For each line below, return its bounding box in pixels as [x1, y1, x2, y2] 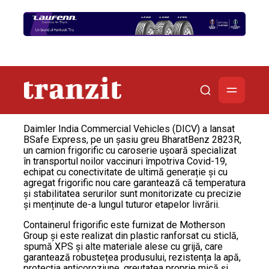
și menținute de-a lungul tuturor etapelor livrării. [23, 198, 220, 210]
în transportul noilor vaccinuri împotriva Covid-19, [23, 155, 227, 167]
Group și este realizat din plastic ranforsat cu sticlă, [23, 229, 238, 241]
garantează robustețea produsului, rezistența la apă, [23, 251, 241, 263]
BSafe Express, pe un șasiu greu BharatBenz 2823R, [23, 133, 241, 145]
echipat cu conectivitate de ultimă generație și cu [23, 166, 228, 178]
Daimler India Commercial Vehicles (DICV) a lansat [23, 122, 235, 134]
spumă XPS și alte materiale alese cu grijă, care [23, 240, 223, 252]
